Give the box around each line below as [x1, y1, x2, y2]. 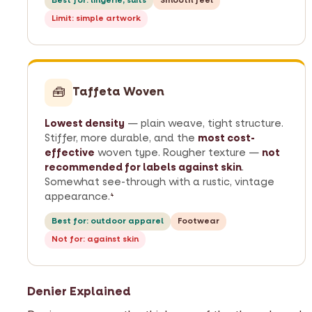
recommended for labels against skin [45, 160, 242, 174]
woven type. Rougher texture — [95, 146, 262, 159]
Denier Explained [27, 283, 131, 299]
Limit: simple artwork [52, 13, 141, 24]
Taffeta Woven [72, 84, 164, 100]
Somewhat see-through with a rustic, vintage [45, 175, 274, 189]
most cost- [198, 131, 255, 145]
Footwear [178, 215, 219, 226]
